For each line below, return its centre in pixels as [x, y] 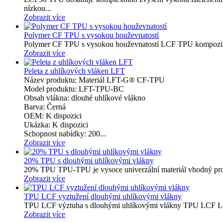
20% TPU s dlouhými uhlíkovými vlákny [89, 160]
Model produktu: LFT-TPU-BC [74, 89]
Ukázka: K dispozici [56, 124]
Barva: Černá [45, 107]
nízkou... [38, 8]
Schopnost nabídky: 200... [65, 133]
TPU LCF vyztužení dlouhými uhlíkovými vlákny [103, 196]
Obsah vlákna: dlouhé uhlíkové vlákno [85, 98]
